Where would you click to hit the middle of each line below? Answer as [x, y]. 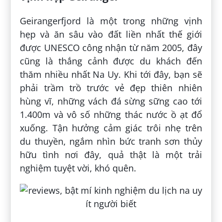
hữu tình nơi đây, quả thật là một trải [111, 155]
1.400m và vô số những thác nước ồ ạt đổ [111, 115]
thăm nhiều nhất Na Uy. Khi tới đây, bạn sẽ [111, 75]
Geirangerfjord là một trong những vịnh [111, 21]
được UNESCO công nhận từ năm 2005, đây [111, 48]
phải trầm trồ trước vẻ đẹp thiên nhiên [111, 88]
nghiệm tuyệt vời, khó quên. [78, 168]
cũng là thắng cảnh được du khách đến [111, 61]
